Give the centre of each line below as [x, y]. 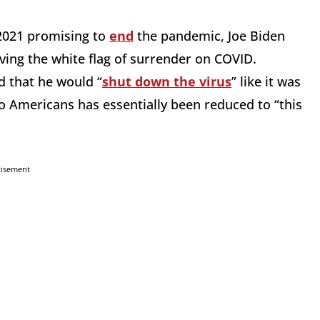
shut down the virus [167, 82]
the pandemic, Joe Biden [209, 36]
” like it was [266, 82]
